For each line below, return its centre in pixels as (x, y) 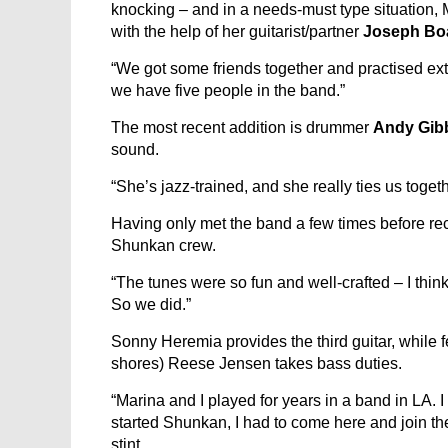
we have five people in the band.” (228, 90)
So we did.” (151, 304)
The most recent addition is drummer (242, 127)
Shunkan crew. (163, 245)
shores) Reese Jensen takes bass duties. (256, 363)
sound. (135, 149)
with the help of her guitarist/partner (237, 31)
